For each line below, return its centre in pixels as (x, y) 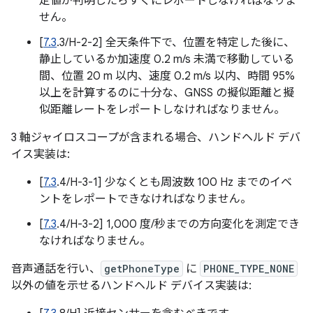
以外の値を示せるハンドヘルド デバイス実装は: (131, 286)
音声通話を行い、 (56, 269)
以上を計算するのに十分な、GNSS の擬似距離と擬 (167, 93)
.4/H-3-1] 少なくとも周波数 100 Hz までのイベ (174, 182)
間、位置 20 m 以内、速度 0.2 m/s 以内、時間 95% (167, 76)
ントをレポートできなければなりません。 (145, 199)
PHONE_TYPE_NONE (249, 269)
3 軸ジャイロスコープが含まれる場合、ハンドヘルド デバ (156, 138)
